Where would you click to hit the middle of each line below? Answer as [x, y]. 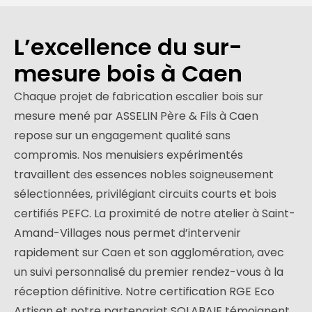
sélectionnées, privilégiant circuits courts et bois [145, 194]
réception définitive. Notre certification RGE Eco [144, 292]
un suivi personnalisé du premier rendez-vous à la [149, 272]
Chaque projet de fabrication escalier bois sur [139, 97]
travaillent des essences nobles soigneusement [144, 175]
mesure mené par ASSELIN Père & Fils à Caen [136, 116]
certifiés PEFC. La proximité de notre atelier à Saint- [155, 214]
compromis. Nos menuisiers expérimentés [128, 155]
